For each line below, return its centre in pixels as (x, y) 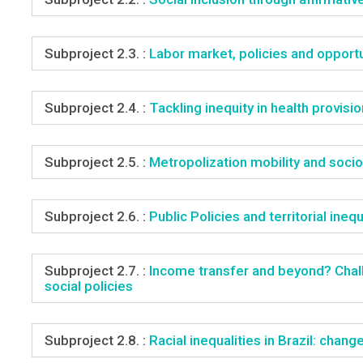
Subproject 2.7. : (95, 270)
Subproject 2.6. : (95, 216)
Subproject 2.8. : (95, 340)
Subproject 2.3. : (95, 53)
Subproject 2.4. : (95, 107)
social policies (88, 286)
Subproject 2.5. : (95, 162)
